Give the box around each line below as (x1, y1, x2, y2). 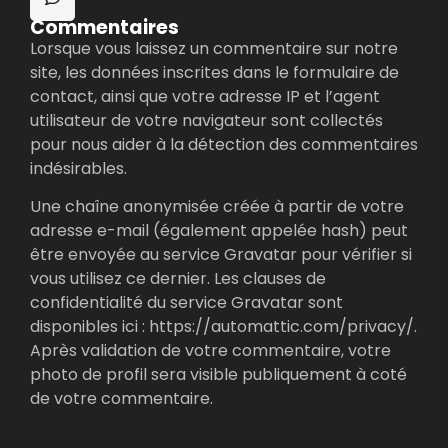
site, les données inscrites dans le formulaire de (30, 60, 399, 84)
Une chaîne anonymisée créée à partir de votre (30, 194, 404, 218)
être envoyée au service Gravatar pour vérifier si (30, 242, 412, 266)
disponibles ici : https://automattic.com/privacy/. (30, 314, 417, 338)
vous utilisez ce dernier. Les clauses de (30, 266, 326, 290)
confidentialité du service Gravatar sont (30, 290, 343, 314)
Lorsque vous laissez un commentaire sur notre (30, 36, 398, 60)
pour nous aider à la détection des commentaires (30, 132, 418, 156)
